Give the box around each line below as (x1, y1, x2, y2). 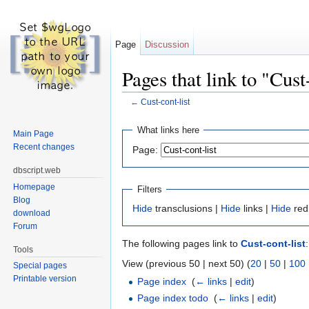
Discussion (145, 39, 190, 50)
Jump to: (122, 107, 163, 119)
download (13, 208, 51, 218)
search (213, 107, 243, 119)
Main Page (13, 128, 54, 139)
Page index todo (137, 292, 209, 303)
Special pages (13, 261, 68, 271)
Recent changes (13, 141, 75, 152)
